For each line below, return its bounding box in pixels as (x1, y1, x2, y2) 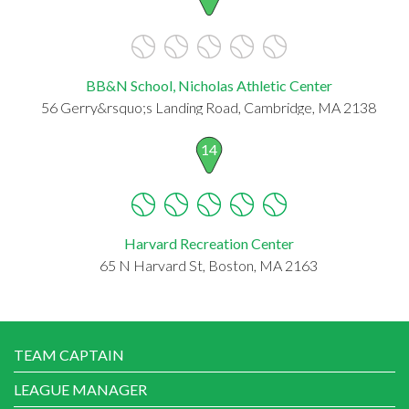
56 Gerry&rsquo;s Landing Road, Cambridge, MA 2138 (41, 98, 376, 116)
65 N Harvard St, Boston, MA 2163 (100, 256, 318, 274)
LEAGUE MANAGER (14, 380, 147, 398)
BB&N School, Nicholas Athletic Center (85, 76, 332, 94)
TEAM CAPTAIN (14, 345, 124, 363)
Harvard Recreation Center (123, 234, 294, 252)
